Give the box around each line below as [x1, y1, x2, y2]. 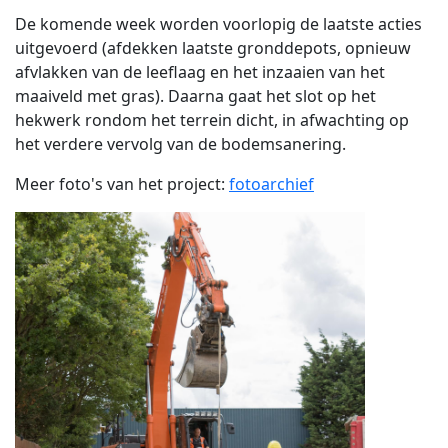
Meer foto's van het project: [15, 173, 229, 195]
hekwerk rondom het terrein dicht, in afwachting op [15, 109, 409, 131]
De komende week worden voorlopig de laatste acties [15, 13, 422, 35]
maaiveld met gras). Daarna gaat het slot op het [15, 85, 376, 107]
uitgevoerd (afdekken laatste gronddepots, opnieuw [15, 37, 411, 59]
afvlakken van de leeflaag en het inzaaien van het [15, 61, 385, 83]
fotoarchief [229, 173, 314, 195]
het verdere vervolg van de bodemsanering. [15, 133, 346, 155]
